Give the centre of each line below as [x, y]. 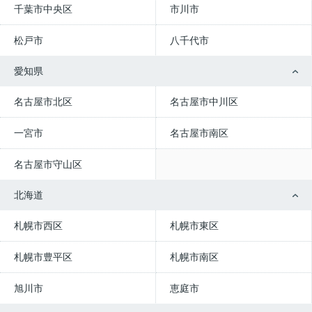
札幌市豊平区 [43, 257]
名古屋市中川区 [204, 102]
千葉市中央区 [43, 9]
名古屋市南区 [199, 133]
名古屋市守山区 [48, 164]
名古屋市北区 [43, 102]
